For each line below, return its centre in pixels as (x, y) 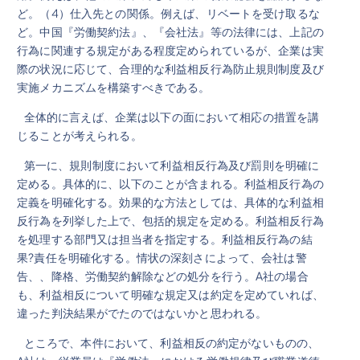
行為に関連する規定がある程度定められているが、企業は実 (170, 49)
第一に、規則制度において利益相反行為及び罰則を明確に (168, 164)
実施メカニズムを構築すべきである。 (114, 86)
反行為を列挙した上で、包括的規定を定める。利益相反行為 (170, 220)
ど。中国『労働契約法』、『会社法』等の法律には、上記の (170, 31)
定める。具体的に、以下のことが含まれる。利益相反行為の (170, 183)
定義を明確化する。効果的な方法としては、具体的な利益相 (170, 201)
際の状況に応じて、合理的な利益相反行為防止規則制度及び (170, 68)
